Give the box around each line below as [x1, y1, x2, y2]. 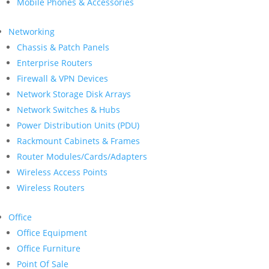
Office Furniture [17, 243, 80, 254]
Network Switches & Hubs [17, 104, 120, 115]
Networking [8, 26, 55, 37]
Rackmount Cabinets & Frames [17, 135, 140, 147]
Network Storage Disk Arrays [17, 88, 131, 100]
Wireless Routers [17, 182, 85, 193]
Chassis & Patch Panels [17, 41, 109, 53]
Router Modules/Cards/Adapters [17, 151, 147, 162]
